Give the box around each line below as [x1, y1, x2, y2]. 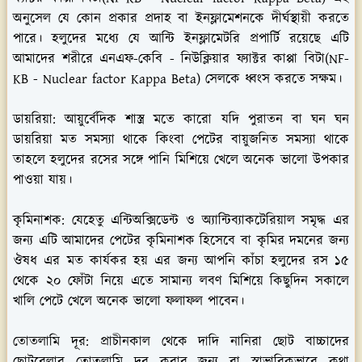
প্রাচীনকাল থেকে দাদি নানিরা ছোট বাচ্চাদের [88, 331, 350, 351]
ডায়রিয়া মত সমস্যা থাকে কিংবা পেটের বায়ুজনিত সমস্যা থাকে [13, 129, 349, 149]
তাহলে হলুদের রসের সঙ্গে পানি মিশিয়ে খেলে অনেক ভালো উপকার [13, 149, 349, 170]
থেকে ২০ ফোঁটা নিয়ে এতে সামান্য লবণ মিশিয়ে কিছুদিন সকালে [13, 271, 349, 291]
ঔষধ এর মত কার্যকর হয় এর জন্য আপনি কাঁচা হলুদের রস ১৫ [13, 250, 349, 271]
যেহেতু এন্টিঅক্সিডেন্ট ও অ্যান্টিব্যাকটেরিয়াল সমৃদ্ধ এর [65, 210, 349, 230]
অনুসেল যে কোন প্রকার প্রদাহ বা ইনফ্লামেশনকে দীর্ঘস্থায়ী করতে [13, 8, 349, 28]
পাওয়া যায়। [13, 170, 72, 190]
